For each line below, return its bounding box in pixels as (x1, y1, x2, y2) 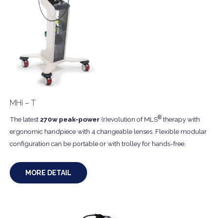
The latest (10, 115, 40, 123)
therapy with (162, 115, 200, 123)
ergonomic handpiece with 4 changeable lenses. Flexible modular (10, 127, 207, 135)
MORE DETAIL (25, 168, 72, 177)
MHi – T (10, 98, 36, 108)
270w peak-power (40, 115, 100, 123)
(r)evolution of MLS (100, 115, 158, 123)
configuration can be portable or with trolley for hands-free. (10, 139, 186, 147)
